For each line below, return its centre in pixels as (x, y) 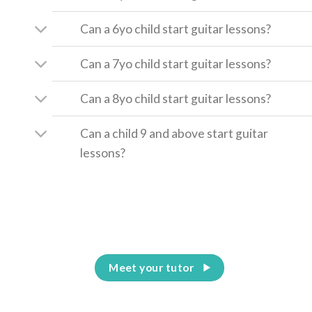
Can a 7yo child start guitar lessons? (176, 63)
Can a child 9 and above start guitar (174, 133)
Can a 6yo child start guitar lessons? (176, 29)
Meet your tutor (151, 267)
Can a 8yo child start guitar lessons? (176, 98)
